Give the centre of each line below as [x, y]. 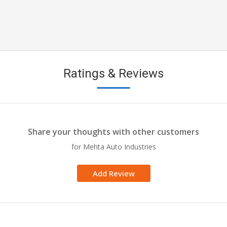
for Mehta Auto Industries [113, 147]
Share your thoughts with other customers [113, 132]
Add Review [113, 173]
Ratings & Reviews [113, 73]
